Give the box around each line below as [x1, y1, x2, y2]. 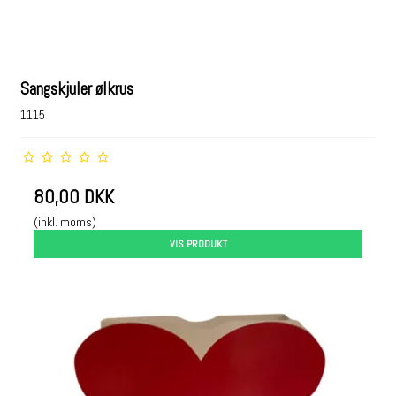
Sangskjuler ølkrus [20, 78, 134, 101]
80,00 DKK [34, 185, 115, 209]
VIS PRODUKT [169, 237, 227, 251]
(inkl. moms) [34, 214, 97, 230]
